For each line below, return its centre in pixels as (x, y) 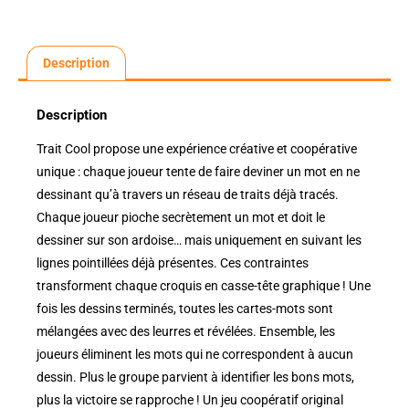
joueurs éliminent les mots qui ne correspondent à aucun (195, 354)
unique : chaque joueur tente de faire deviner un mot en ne (198, 171)
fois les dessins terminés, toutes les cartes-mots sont (185, 308)
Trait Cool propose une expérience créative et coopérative (197, 148)
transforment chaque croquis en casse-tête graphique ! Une (204, 285)
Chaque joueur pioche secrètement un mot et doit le (181, 217)
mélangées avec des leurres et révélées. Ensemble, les (186, 331)
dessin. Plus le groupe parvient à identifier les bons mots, (195, 377)
